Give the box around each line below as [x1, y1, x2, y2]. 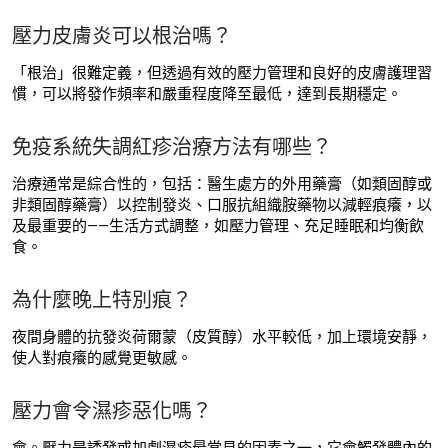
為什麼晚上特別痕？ [12, 287, 192, 314]
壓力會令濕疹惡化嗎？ [12, 398, 212, 425]
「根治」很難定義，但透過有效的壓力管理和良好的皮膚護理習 [12, 63, 432, 84]
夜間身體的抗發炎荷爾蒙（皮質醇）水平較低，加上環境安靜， [12, 327, 432, 348]
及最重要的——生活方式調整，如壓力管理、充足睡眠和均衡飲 [12, 216, 424, 237]
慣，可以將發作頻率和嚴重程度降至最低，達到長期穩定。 [12, 84, 402, 105]
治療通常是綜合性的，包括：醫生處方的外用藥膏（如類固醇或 [12, 174, 432, 195]
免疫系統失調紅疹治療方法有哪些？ [12, 134, 332, 161]
